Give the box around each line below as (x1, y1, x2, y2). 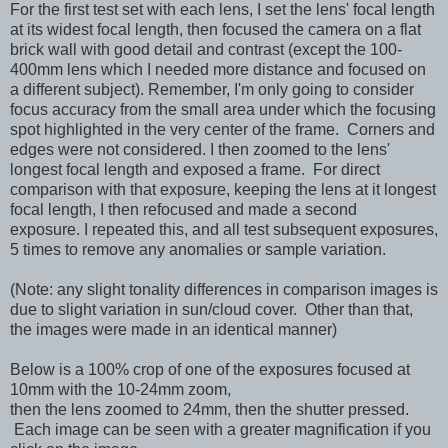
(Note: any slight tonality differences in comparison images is (10, 280, 438, 298)
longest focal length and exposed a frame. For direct (10, 160, 380, 178)
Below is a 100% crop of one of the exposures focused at (10, 360, 410, 378)
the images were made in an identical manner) (10, 320, 337, 338)
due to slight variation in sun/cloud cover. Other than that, (10, 300, 413, 318)
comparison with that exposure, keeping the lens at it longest (10, 180, 436, 198)
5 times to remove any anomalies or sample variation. (10, 240, 386, 258)
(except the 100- (288, 40, 402, 58)
